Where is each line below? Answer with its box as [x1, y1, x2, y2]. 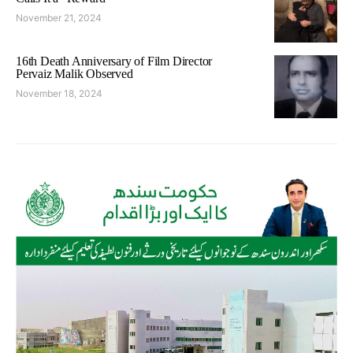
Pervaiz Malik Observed [16, 66, 133, 80]
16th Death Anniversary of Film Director [16, 54, 213, 68]
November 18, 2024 [16, 87, 102, 99]
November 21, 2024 [16, 11, 102, 24]
